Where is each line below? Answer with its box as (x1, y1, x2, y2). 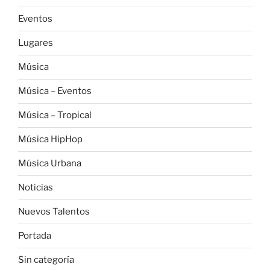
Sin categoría (18, 254, 74, 266)
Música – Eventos (18, 86, 92, 97)
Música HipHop (18, 134, 83, 145)
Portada (18, 230, 51, 242)
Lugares (18, 37, 53, 49)
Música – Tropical (18, 110, 92, 121)
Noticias (18, 182, 53, 193)
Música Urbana (18, 158, 81, 169)
